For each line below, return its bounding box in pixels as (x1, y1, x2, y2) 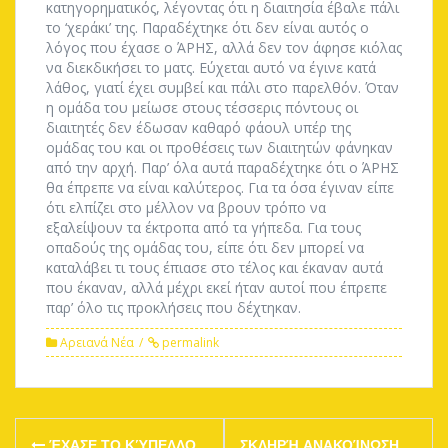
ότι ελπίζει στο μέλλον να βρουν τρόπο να (46, 198, 326, 217)
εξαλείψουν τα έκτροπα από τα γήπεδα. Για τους (46, 218, 361, 237)
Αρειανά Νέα (60, 334, 134, 351)
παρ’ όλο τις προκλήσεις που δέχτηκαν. (46, 298, 301, 317)
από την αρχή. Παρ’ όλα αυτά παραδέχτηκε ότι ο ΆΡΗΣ (46, 158, 399, 177)
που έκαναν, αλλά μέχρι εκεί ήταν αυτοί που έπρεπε (46, 278, 387, 297)
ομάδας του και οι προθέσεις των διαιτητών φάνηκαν (46, 138, 393, 157)
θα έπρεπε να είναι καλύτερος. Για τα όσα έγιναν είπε (46, 178, 394, 197)
